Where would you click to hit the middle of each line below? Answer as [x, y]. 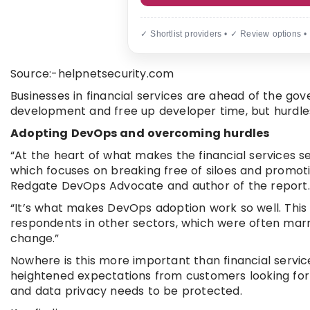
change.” [35, 238]
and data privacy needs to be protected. [126, 291]
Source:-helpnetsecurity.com [92, 74]
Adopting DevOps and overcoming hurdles [140, 133]
